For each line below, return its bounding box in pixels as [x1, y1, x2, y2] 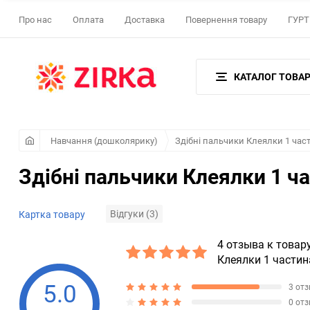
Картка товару [19, 207, 85, 221]
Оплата [73, 13, 104, 26]
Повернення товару [185, 13, 267, 26]
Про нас [19, 13, 52, 26]
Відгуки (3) [110, 207, 158, 221]
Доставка [125, 13, 165, 26]
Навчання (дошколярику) [51, 134, 158, 147]
